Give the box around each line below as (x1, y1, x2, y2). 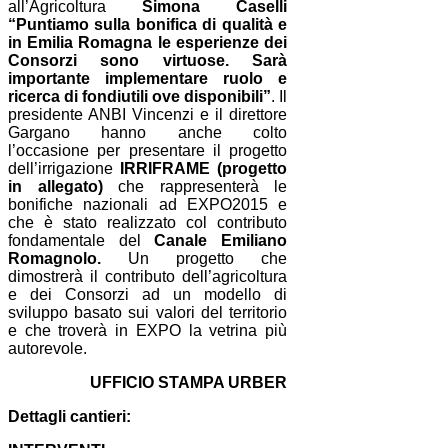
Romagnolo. (8, 249, 101, 267)
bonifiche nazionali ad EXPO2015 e (8, 195, 288, 213)
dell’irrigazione (8, 159, 121, 177)
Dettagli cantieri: (8, 407, 131, 425)
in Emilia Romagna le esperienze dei (8, 33, 288, 51)
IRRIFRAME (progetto (120, 159, 288, 177)
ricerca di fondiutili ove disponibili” (8, 87, 272, 105)
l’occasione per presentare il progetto (8, 141, 288, 159)
